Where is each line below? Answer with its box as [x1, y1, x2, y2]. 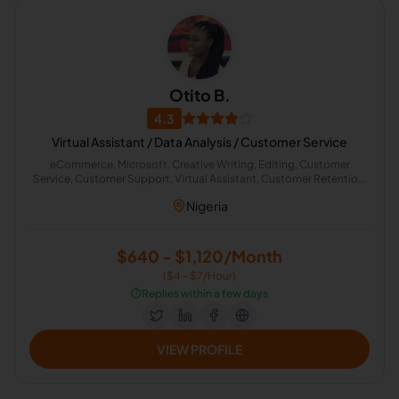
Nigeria [185, 198, 228, 214]
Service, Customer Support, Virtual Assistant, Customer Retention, [32, 172, 367, 185]
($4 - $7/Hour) [163, 269, 236, 282]
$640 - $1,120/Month [117, 246, 282, 266]
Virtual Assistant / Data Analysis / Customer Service [52, 134, 347, 150]
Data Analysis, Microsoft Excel [124, 186, 275, 199]
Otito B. [168, 85, 231, 105]
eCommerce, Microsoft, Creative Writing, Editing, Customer [49, 158, 350, 171]
